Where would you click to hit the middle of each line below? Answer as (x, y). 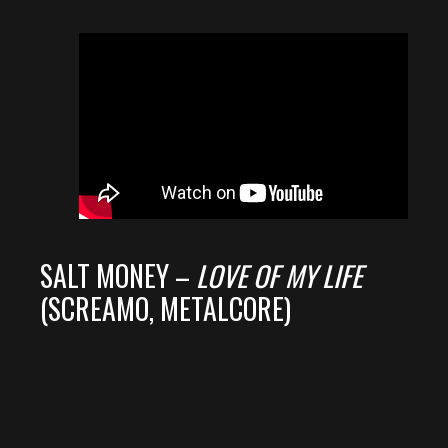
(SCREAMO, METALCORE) (165, 308)
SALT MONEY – (118, 275)
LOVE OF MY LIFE (279, 275)
